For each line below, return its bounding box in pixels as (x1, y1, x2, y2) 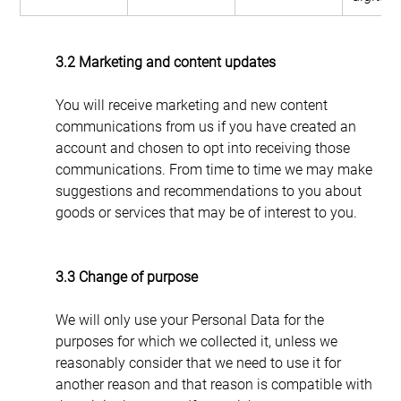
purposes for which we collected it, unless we (55, 332, 341, 350)
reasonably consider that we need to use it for (55, 354, 345, 371)
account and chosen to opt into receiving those (55, 139, 354, 157)
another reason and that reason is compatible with (55, 375, 376, 393)
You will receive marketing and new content (55, 96, 331, 114)
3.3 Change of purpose (55, 268, 198, 286)
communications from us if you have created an (55, 117, 360, 135)
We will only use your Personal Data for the (55, 311, 328, 328)
